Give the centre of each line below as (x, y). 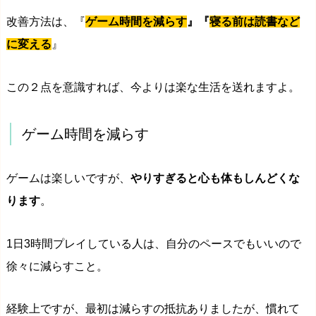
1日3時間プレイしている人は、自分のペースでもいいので (154, 243)
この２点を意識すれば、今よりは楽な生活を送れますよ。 (153, 87)
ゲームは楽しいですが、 (68, 178)
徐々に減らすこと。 (57, 266)
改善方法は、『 (46, 22)
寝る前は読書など (255, 22)
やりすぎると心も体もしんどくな (215, 178)
